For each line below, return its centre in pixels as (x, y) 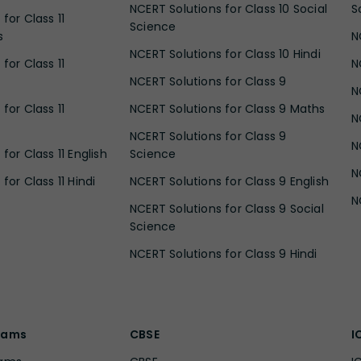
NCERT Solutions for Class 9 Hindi (224, 253)
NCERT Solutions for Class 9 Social (227, 208)
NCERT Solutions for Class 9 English (230, 181)
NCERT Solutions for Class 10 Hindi (225, 54)
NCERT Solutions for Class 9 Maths (228, 108)
